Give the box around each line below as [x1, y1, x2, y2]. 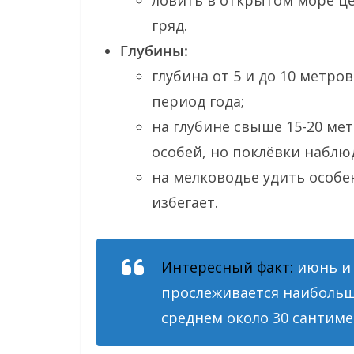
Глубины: [120, 40, 188, 60]
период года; [152, 91, 244, 111]
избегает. [152, 192, 218, 212]
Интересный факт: [161, 257, 293, 277]
